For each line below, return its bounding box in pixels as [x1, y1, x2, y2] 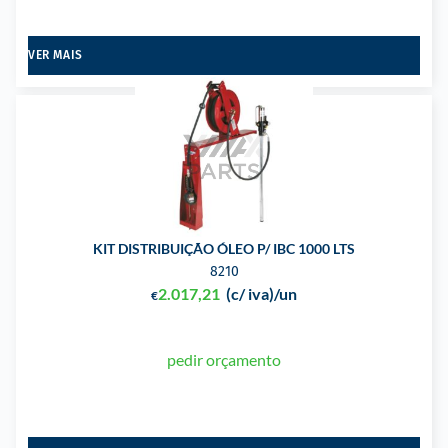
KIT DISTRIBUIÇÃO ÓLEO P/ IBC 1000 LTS [93, 239, 355, 257]
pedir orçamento [166, 349, 281, 369]
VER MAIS [28, 47, 83, 62]
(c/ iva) [226, 283, 274, 303]
